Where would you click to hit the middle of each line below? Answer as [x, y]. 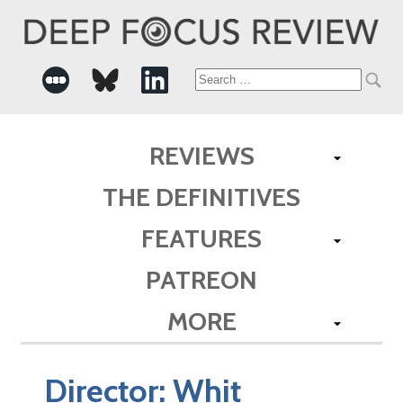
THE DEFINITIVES [201, 197]
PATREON [201, 279]
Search [227, 80]
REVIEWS [201, 155]
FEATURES [201, 238]
